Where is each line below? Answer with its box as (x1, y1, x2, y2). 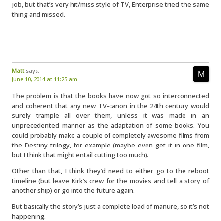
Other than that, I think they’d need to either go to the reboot (12, 166, 209, 175)
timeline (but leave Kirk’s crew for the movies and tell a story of (12, 176, 209, 185)
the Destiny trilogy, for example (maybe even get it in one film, (12, 141, 209, 149)
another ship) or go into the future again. (12, 186, 135, 195)
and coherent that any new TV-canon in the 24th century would (12, 101, 209, 110)
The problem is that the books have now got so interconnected (12, 91, 209, 100)
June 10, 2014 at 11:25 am (12, 75, 77, 83)
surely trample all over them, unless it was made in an (12, 111, 209, 120)
